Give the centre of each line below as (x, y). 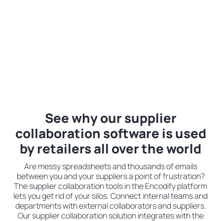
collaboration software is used (110, 133)
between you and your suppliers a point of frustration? (110, 176)
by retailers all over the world (110, 148)
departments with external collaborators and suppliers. (110, 206)
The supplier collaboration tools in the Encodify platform (110, 186)
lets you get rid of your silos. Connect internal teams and (110, 196)
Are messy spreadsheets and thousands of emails (110, 166)
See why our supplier (110, 118)
